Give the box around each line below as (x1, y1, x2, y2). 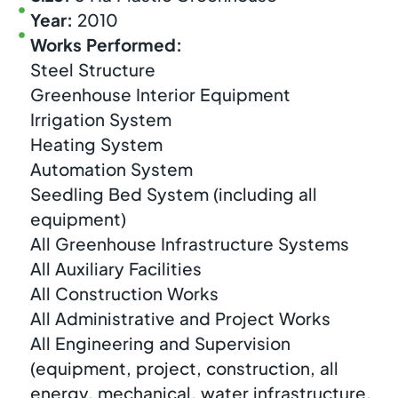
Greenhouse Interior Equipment (29, 84, 291, 106)
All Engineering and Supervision (29, 332, 291, 354)
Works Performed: (29, 34, 182, 56)
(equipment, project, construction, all (29, 357, 338, 379)
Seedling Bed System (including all (29, 183, 317, 205)
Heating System (29, 133, 163, 155)
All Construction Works (29, 283, 219, 305)
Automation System (29, 158, 193, 180)
